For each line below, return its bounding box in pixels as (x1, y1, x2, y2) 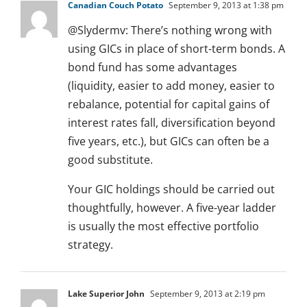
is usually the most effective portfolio (68, 219, 259, 234)
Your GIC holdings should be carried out (68, 182, 275, 197)
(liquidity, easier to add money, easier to (68, 78, 275, 94)
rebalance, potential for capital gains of (68, 97, 269, 112)
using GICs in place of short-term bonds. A (68, 41, 285, 57)
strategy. (68, 237, 113, 253)
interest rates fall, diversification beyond (68, 115, 275, 131)
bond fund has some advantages (68, 60, 237, 75)
